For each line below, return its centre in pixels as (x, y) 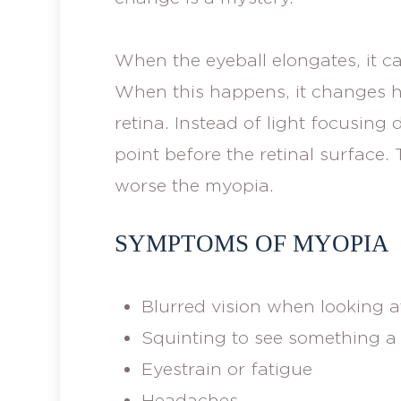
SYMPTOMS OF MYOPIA (252, 243)
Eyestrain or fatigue (226, 368)
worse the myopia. (194, 185)
